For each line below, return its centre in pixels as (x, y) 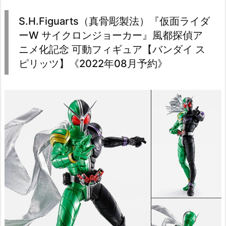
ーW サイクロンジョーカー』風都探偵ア (111, 35)
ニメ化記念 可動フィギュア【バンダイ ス (112, 49)
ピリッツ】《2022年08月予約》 (93, 63)
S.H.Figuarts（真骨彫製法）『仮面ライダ (114, 21)
